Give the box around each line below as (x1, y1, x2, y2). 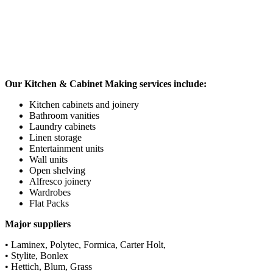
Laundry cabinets (29, 121, 96, 132)
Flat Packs (29, 198, 69, 209)
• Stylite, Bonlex (5, 250, 68, 261)
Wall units (29, 154, 68, 165)
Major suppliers (5, 219, 71, 230)
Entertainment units (29, 143, 104, 154)
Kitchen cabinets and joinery (29, 99, 139, 110)
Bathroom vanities (29, 110, 99, 121)
